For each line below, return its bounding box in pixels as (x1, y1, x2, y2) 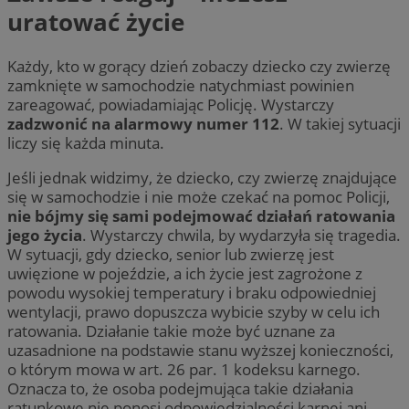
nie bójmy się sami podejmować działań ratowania (7, 204, 395, 226)
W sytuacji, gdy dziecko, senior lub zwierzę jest (7, 243, 334, 265)
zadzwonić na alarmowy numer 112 (7, 112, 279, 134)
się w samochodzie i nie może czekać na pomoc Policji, (7, 185, 390, 207)
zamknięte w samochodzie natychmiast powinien (7, 74, 354, 96)
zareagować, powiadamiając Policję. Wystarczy (7, 93, 334, 115)
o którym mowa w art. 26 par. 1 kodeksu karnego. (7, 358, 361, 380)
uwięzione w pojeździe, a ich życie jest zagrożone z (7, 262, 362, 284)
